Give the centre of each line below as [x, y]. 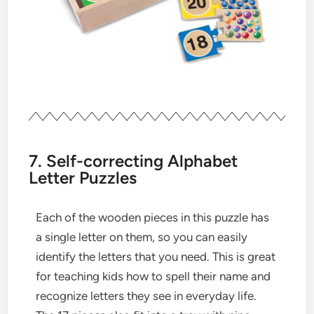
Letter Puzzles [83, 178]
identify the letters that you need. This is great [156, 257]
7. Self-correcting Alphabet [134, 161]
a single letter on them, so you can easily [142, 237]
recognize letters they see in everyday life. [146, 296]
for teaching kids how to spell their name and [153, 277]
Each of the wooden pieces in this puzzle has [153, 218]
